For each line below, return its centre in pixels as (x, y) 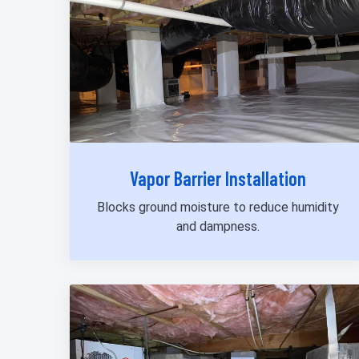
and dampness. (218, 227)
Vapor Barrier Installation (218, 179)
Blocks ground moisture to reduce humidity (218, 208)
